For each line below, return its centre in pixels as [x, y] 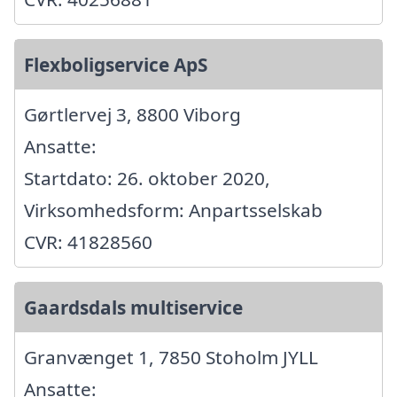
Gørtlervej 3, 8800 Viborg [132, 114]
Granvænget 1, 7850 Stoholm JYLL [171, 357]
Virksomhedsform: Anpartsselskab [173, 210]
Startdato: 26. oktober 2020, [147, 178]
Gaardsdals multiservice [133, 307]
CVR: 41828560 [88, 241]
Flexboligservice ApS [116, 64]
